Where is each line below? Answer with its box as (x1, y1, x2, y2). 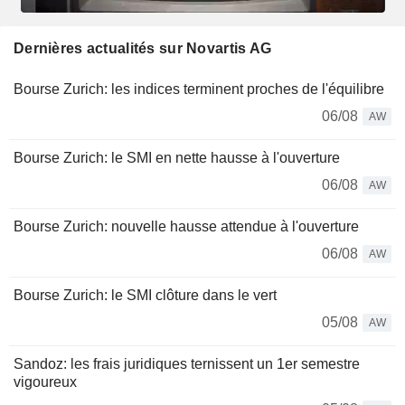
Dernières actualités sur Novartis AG (14, 40, 272, 56)
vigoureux (14, 373, 77, 390)
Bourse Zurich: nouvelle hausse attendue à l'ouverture (14, 218, 359, 234)
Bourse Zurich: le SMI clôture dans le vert (14, 287, 277, 303)
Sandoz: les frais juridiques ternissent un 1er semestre (14, 355, 360, 372)
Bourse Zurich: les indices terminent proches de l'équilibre (14, 80, 384, 97)
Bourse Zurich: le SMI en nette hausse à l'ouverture (14, 149, 340, 165)
